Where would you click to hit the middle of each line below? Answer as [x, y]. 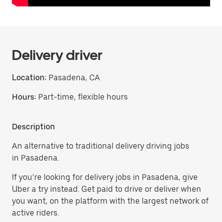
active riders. [35, 213]
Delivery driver [57, 55]
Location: [29, 78]
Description [33, 127]
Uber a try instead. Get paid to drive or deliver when [107, 189]
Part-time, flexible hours [83, 97]
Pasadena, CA [73, 78]
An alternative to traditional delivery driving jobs [101, 146]
